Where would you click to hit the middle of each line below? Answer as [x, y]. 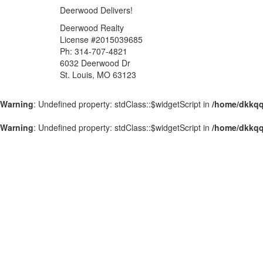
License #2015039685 [101, 40]
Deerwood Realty [92, 28]
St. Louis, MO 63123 [98, 75]
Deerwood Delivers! [96, 10]
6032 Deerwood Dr [95, 63]
